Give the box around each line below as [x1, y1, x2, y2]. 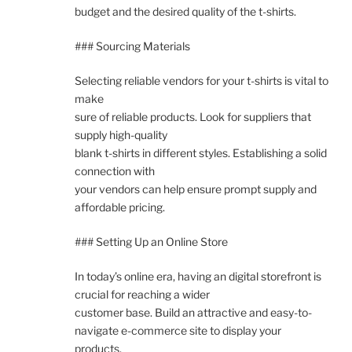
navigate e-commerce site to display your [75, 324, 281, 338]
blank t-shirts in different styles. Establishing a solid [75, 146, 327, 160]
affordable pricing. [75, 200, 165, 214]
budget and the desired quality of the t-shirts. [75, 5, 296, 19]
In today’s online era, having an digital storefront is [75, 269, 321, 284]
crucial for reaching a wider [75, 288, 210, 302]
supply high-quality [75, 128, 167, 142]
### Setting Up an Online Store [75, 235, 228, 249]
